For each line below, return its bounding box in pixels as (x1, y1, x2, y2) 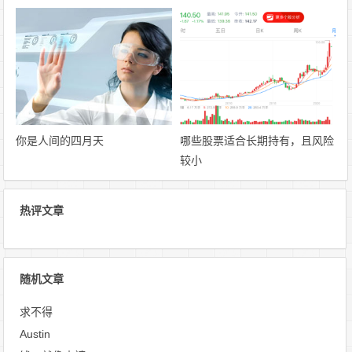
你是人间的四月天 (16, 134, 104, 147)
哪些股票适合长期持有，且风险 (179, 134, 334, 147)
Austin (20, 327, 51, 340)
